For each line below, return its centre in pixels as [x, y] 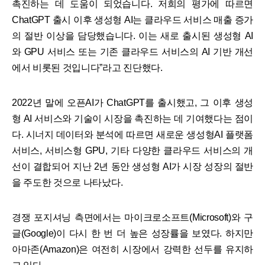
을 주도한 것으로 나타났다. [67, 182]
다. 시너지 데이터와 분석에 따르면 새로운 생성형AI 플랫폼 [132, 134]
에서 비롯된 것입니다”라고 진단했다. [87, 67]
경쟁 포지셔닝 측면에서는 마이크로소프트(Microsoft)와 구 [132, 217]
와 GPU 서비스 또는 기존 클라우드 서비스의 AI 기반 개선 [132, 51]
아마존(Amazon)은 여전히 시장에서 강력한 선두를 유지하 [132, 249]
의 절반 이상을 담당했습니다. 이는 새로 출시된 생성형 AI [132, 35]
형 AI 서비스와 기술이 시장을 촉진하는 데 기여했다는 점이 [132, 118]
